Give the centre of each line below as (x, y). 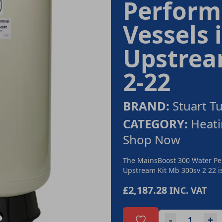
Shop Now (152, 139)
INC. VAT (188, 190)
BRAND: (146, 106)
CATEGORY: (155, 124)
